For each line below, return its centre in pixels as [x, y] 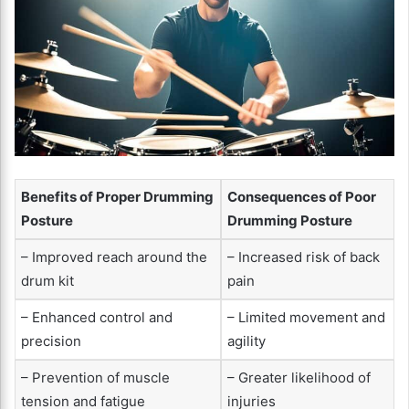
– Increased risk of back [304, 257]
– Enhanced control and [97, 317]
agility [246, 341]
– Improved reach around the [114, 257]
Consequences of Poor [302, 196]
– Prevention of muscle [95, 377]
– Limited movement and [306, 317]
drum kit [47, 280]
